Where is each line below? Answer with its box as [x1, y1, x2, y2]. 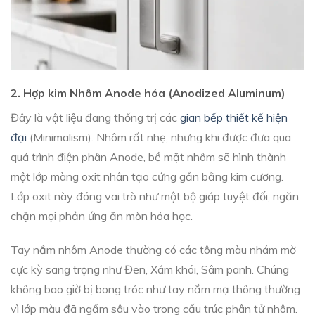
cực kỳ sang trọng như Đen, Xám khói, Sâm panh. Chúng [11, 262, 289, 277]
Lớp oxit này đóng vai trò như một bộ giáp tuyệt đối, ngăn [11, 188, 299, 203]
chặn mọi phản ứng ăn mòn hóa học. [11, 208, 193, 223]
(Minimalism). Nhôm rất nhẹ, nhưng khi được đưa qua [27, 129, 291, 144]
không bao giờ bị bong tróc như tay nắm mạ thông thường [11, 282, 300, 297]
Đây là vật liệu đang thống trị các [11, 110, 180, 124]
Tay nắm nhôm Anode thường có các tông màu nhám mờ [11, 243, 296, 257]
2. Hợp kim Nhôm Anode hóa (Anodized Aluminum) [11, 85, 285, 100]
